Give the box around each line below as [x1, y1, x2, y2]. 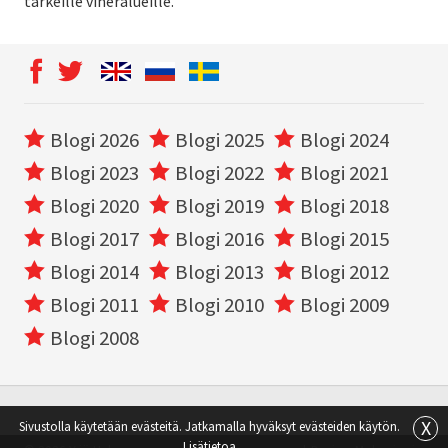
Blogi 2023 [50, 160, 139, 187]
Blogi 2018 [300, 193, 389, 220]
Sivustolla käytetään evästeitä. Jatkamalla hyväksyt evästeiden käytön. [18, 418, 400, 434]
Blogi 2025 [175, 127, 264, 154]
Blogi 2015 [300, 226, 389, 253]
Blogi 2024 [300, 127, 389, 154]
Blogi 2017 [50, 226, 139, 253]
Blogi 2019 [175, 193, 264, 220]
